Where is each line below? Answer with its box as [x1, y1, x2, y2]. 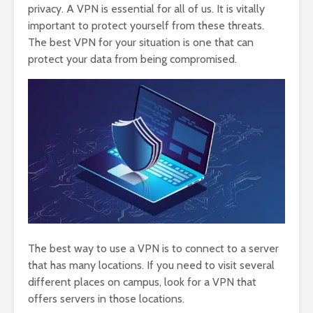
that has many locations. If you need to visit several [28, 259, 275, 272]
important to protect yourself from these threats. [28, 19, 264, 33]
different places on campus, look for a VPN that [28, 275, 256, 289]
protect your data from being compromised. [28, 52, 237, 66]
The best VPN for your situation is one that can [28, 36, 254, 50]
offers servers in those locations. [28, 292, 184, 306]
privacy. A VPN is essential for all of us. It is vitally [28, 2, 265, 16]
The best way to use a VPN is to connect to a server [28, 242, 279, 256]
